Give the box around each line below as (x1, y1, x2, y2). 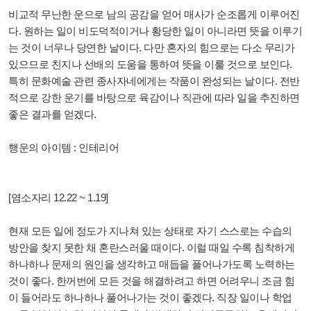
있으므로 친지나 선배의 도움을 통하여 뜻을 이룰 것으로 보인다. (8, 58, 292, 71)
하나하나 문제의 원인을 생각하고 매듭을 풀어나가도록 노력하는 (8, 258, 295, 271)
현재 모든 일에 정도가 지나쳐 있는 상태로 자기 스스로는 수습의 (8, 225, 292, 237)
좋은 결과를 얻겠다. (8, 108, 96, 121)
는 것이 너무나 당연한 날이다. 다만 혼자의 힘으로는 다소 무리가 (8, 42, 294, 54)
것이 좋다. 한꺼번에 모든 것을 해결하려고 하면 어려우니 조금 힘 (8, 275, 294, 287)
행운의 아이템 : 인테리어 (8, 142, 119, 154)
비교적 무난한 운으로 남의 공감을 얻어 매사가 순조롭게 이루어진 (8, 8, 300, 21)
